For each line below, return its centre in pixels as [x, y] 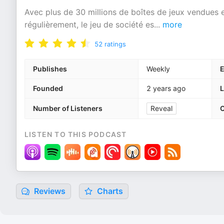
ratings [115, 44]
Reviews [49, 191]
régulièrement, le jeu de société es [89, 24]
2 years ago [166, 88]
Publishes [50, 69]
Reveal [161, 108]
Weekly [158, 69]
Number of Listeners [68, 108]
